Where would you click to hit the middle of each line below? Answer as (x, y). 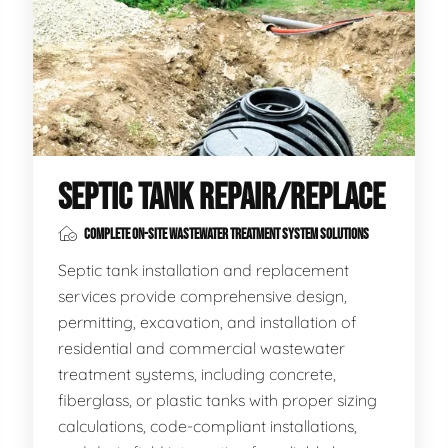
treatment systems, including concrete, (197, 373)
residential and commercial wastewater (202, 347)
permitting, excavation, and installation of (207, 321)
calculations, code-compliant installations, (208, 425)
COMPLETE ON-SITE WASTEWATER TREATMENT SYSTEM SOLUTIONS (226, 234)
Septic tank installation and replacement (204, 269)
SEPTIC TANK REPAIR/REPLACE (222, 198)
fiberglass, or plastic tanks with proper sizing (218, 399)
